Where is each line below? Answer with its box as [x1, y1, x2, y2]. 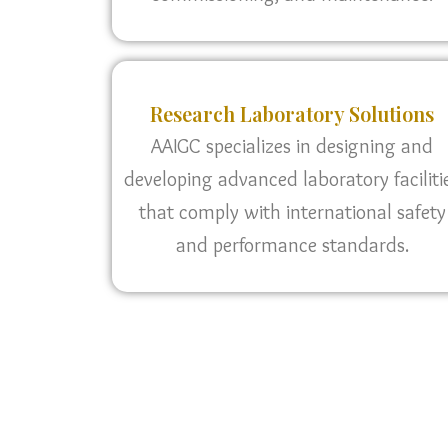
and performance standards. [175, 233, 409, 257]
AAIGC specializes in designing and [151, 134, 433, 158]
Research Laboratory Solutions [150, 100, 434, 127]
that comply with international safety [138, 200, 446, 224]
